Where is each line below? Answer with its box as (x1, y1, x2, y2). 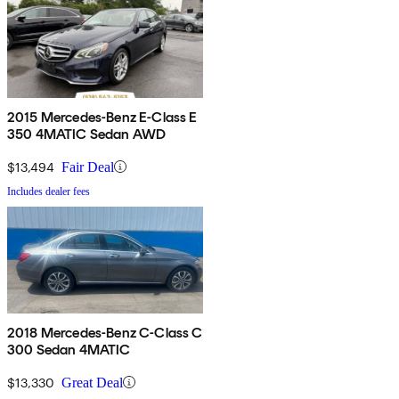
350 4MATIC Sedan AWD (7, 125, 167, 142)
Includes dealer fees (7, 184, 90, 198)
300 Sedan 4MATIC (7, 340, 131, 358)
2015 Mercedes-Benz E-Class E (7, 108, 198, 126)
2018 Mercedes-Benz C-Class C (7, 323, 203, 341)
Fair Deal (61, 159, 114, 175)
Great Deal (61, 374, 123, 390)
